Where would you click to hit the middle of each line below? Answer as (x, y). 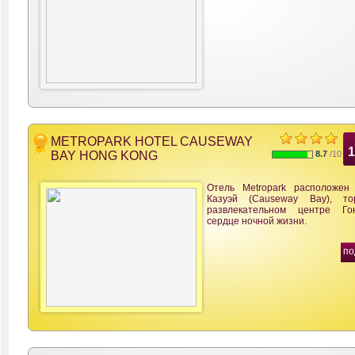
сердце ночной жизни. (257, 221)
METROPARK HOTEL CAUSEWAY (152, 142)
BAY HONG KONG (104, 156)
